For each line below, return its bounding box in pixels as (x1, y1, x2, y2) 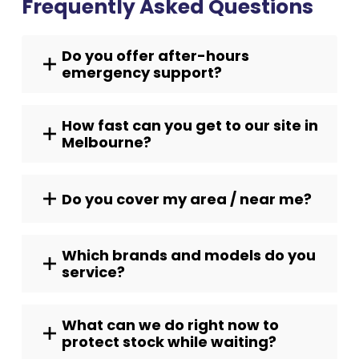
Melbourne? (62, 132, 151, 152)
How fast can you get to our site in (62, 115, 318, 135)
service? (62, 262, 125, 282)
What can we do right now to (62, 315, 279, 335)
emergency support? (62, 63, 222, 83)
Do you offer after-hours (62, 46, 249, 66)
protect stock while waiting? (62, 332, 276, 352)
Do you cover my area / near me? (62, 188, 312, 209)
